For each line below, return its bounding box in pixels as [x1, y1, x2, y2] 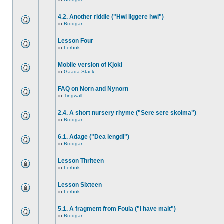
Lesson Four [58, 37, 93, 44]
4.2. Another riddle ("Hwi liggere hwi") [58, 13, 164, 20]
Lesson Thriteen [58, 157, 104, 164]
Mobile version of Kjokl [58, 61, 122, 68]
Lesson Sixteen [58, 181, 102, 188]
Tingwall [64, 93, 82, 98]
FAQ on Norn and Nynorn [58, 85, 128, 92]
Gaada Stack [64, 69, 94, 74]
